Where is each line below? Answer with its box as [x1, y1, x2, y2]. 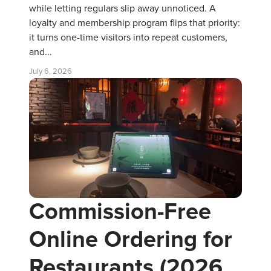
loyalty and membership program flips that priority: [29, 16, 240, 29]
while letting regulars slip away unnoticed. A [29, 2, 216, 15]
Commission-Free [29, 197, 211, 226]
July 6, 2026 [29, 66, 72, 76]
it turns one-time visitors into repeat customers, [29, 31, 227, 44]
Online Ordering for [29, 225, 232, 253]
